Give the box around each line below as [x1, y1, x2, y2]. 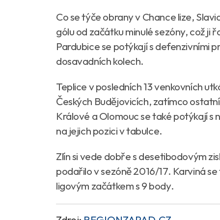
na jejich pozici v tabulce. [56, 124, 163, 137]
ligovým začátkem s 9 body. [56, 179, 174, 192]
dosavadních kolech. [56, 55, 144, 67]
